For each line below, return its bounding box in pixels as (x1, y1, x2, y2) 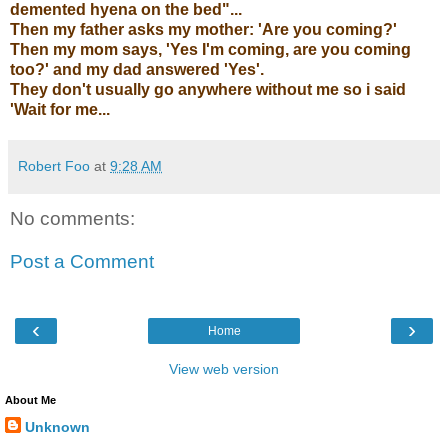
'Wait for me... (10, 100, 110, 118)
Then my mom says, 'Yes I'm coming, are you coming (10, 40, 411, 58)
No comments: (10, 207, 135, 229)
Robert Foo (18, 157, 90, 174)
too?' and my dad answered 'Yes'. (10, 60, 264, 78)
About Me (5, 393, 56, 406)
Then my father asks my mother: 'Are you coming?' (10, 20, 397, 38)
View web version (169, 360, 279, 377)
